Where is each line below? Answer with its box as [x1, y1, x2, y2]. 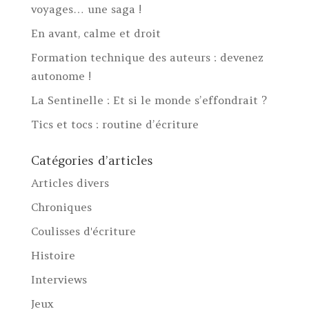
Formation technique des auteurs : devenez [30, 50, 263, 64]
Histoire [30, 248, 75, 262]
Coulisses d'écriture [30, 223, 136, 238]
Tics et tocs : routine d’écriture [30, 117, 199, 131]
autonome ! [30, 68, 91, 83]
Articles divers [30, 175, 109, 190]
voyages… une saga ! [30, 1, 141, 16]
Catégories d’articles [30, 152, 153, 168]
